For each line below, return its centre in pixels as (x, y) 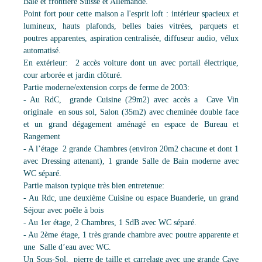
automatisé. (42, 51)
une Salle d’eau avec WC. (67, 247)
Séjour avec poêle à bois (63, 210)
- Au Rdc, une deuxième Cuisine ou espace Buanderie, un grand (131, 198)
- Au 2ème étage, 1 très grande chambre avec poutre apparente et (131, 235)
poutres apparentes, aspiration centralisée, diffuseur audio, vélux (131, 38)
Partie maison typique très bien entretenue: (94, 186)
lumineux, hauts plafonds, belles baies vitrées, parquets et (131, 26)
